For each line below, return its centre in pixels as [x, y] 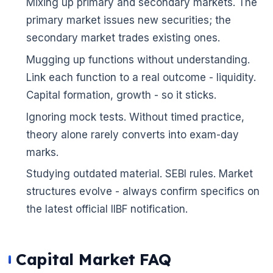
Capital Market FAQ [94, 260]
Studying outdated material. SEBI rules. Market [139, 174]
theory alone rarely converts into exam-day [132, 134]
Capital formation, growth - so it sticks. [121, 95]
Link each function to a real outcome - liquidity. [141, 77]
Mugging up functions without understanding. [138, 59]
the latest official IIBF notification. [107, 209]
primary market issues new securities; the [128, 20]
